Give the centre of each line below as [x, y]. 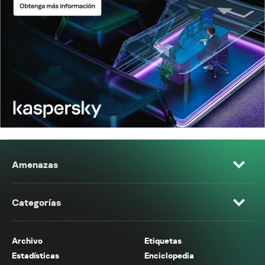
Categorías [36, 203]
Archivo [27, 241]
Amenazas [35, 165]
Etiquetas [163, 241]
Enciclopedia [169, 256]
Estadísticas [35, 256]
